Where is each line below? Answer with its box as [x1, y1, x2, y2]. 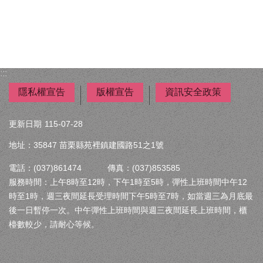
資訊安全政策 [165, 87, 221, 97]
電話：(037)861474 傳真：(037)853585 [9, 163, 180, 173]
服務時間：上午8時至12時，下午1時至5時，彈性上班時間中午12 [9, 177, 247, 187]
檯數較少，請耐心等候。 [9, 219, 99, 229]
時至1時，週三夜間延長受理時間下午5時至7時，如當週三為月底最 [9, 191, 253, 201]
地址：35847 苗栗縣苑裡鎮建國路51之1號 [9, 140, 164, 150]
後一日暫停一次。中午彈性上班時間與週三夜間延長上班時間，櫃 [9, 205, 247, 215]
